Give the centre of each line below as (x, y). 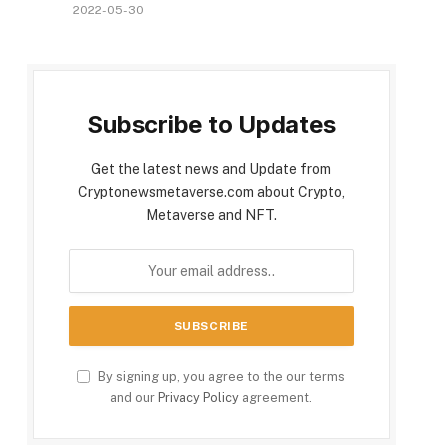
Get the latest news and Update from (211, 169)
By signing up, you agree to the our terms (220, 377)
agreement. (276, 398)
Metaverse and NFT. (211, 215)
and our (134, 398)
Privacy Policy (199, 398)
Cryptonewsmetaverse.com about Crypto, (211, 192)
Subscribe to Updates (211, 125)
